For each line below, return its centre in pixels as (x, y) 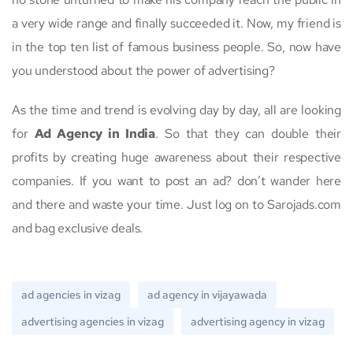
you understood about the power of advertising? (143, 70)
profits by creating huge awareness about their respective (176, 157)
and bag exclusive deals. (78, 228)
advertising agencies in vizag (93, 321)
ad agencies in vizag (71, 294)
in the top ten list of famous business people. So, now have (176, 46)
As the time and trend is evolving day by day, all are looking (176, 110)
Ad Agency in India (95, 133)
